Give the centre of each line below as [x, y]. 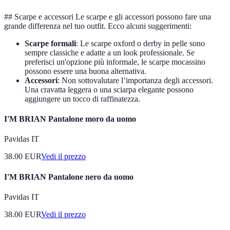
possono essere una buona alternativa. [85, 71]
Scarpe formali [50, 43]
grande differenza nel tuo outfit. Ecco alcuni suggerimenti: [98, 26]
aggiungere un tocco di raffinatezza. [82, 99]
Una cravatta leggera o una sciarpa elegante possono [109, 89]
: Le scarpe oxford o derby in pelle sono [140, 43]
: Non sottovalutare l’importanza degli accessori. [135, 80]
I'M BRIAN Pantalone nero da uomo [69, 177]
